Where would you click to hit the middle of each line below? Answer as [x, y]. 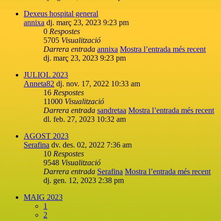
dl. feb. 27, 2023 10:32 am [85, 119]
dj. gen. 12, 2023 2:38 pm [84, 180]
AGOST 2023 [46, 136]
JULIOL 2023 [46, 74]
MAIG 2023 [43, 197]
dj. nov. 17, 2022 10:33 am [98, 83]
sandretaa [112, 110]
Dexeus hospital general [61, 13]
